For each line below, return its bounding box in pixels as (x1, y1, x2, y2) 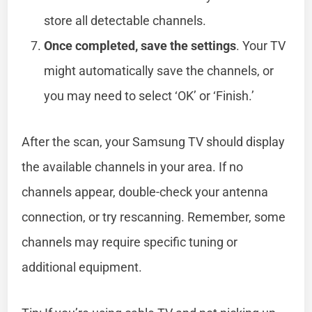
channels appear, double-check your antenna (22, 184, 269, 199)
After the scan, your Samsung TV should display (22, 134, 286, 149)
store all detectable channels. (44, 13, 207, 28)
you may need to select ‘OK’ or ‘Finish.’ (44, 88, 255, 103)
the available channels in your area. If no (22, 159, 244, 174)
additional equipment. (22, 259, 143, 274)
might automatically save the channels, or (44, 63, 274, 78)
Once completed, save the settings (44, 38, 237, 53)
